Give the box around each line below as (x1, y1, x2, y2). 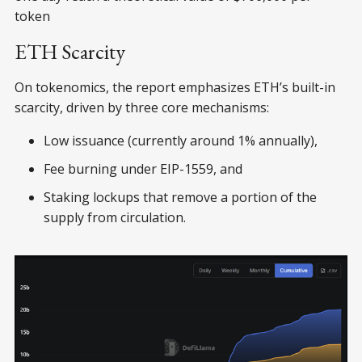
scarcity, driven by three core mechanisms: (15, 98, 269, 116)
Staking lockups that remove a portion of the (44, 187, 317, 206)
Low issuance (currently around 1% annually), (44, 131, 318, 149)
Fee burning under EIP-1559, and (44, 159, 242, 178)
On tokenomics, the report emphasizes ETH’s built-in (15, 78, 335, 96)
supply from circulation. (44, 208, 186, 226)
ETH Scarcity (15, 37, 125, 65)
